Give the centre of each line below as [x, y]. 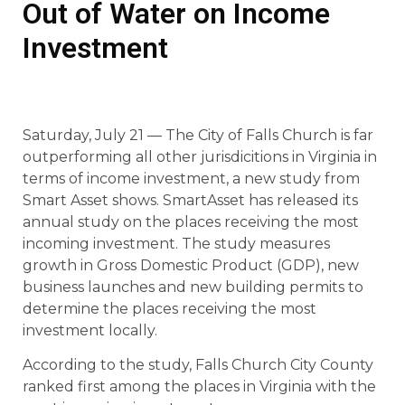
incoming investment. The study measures [176, 244]
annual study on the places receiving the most [191, 222]
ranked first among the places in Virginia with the [199, 387]
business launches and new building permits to [193, 287]
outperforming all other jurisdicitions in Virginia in [200, 157]
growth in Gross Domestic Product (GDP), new [191, 265]
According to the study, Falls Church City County [198, 365]
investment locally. [90, 330]
